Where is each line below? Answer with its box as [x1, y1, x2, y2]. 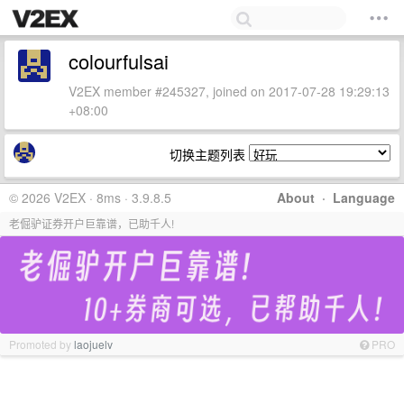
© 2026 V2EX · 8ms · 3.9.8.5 [9, 188, 171, 207]
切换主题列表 [170, 145, 249, 163]
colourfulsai [69, 47, 169, 75]
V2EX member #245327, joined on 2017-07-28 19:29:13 [69, 82, 390, 100]
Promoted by [9, 335, 74, 352]
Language [333, 188, 395, 207]
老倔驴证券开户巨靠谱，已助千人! [9, 216, 174, 231]
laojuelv [74, 335, 113, 352]
